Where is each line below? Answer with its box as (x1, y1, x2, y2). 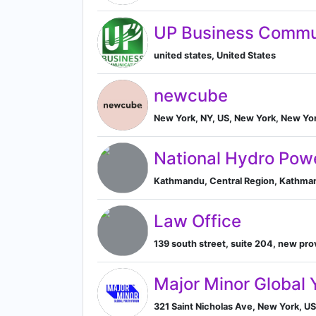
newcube (154, 85, 228, 106)
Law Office (154, 210, 241, 231)
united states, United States (154, 49, 276, 61)
